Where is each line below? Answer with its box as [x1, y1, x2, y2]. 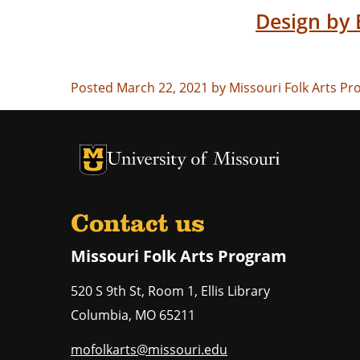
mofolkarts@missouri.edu [71, 340, 227, 358]
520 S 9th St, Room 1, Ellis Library [71, 281, 270, 300]
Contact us [71, 211, 205, 238]
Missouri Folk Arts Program [71, 244, 287, 267]
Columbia [71, 305, 129, 324]
